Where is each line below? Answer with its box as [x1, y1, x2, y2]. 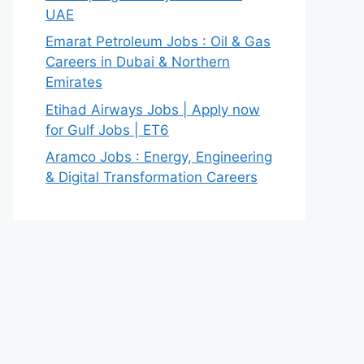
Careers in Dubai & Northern [45, 54, 230, 70]
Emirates [45, 74, 102, 90]
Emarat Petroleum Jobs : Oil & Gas [45, 33, 271, 50]
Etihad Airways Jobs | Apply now [45, 101, 260, 118]
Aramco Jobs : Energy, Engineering [45, 149, 272, 165]
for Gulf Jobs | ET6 [45, 121, 169, 138]
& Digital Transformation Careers [45, 169, 258, 185]
